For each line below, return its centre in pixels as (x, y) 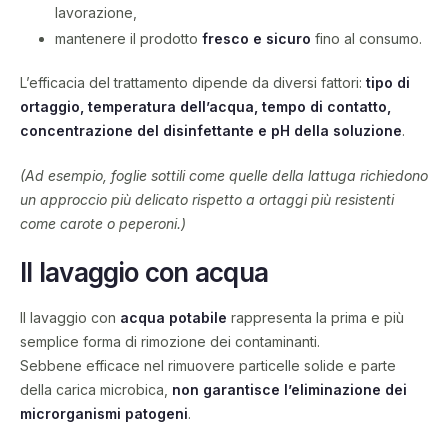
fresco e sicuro (256, 38)
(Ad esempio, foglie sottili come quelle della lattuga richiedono (224, 175)
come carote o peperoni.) (103, 223)
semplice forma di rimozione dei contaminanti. (170, 341)
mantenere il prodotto (128, 38)
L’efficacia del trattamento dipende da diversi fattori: (193, 82)
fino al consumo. (366, 38)
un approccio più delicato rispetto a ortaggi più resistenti (207, 199)
